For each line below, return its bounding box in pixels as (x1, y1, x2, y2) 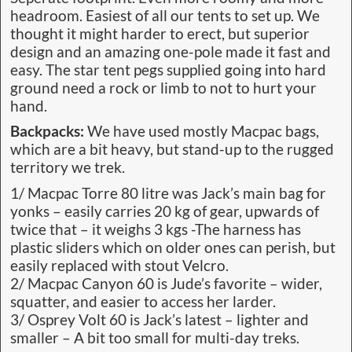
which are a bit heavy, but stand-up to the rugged (10, 141, 334, 159)
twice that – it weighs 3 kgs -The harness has (10, 220, 301, 238)
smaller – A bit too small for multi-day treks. (10, 328, 299, 346)
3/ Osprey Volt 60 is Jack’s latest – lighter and (10, 310, 309, 328)
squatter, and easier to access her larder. (10, 292, 276, 310)
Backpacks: (10, 123, 84, 141)
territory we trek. (10, 159, 125, 177)
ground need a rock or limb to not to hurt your (10, 79, 317, 97)
